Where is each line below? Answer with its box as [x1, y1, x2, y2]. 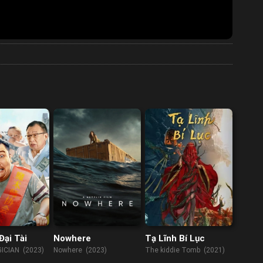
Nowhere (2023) [53, 246, 107, 255]
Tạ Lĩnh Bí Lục [145, 232, 205, 244]
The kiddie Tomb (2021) [145, 246, 225, 255]
